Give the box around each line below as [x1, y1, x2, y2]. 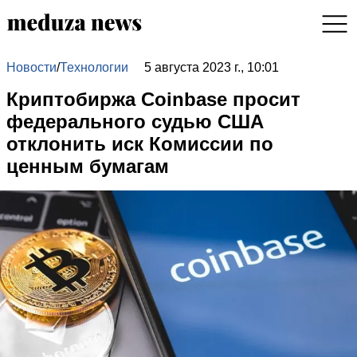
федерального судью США [6, 111, 264, 132]
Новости [6, 60, 57, 74]
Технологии [60, 60, 128, 74]
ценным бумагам [6, 155, 169, 177]
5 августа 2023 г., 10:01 [143, 61, 279, 74]
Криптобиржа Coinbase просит [6, 88, 300, 110]
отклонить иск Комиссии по [6, 133, 273, 155]
